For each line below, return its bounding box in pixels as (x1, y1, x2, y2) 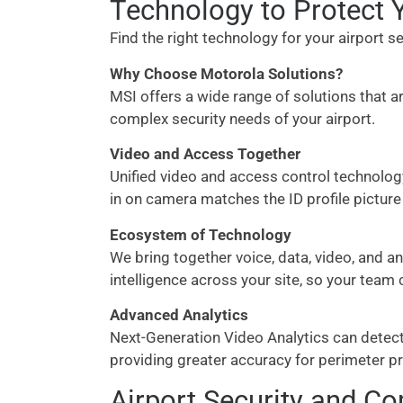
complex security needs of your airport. (110, 109, 375, 128)
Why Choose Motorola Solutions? (110, 64, 343, 83)
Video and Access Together (110, 145, 300, 164)
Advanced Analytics (110, 305, 248, 324)
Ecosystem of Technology (110, 225, 291, 244)
